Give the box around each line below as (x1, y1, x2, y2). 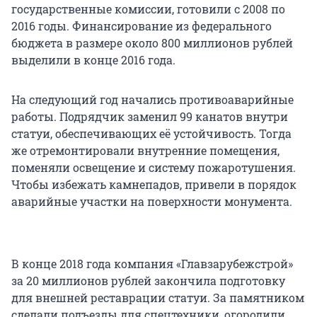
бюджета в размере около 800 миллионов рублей (11, 35, 293, 50)
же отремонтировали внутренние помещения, (11, 142, 279, 158)
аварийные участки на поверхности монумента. (11, 193, 292, 209)
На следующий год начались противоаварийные (11, 91, 294, 107)
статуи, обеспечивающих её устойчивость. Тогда (11, 125, 292, 141)
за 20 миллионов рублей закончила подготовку (11, 272, 285, 288)
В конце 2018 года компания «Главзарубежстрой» (11, 255, 293, 271)
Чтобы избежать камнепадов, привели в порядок (11, 176, 296, 192)
